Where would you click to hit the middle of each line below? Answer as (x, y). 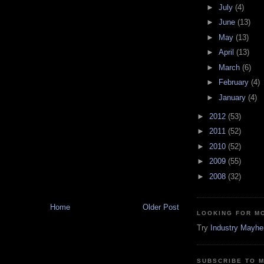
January (233, 97)
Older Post (161, 207)
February (235, 82)
